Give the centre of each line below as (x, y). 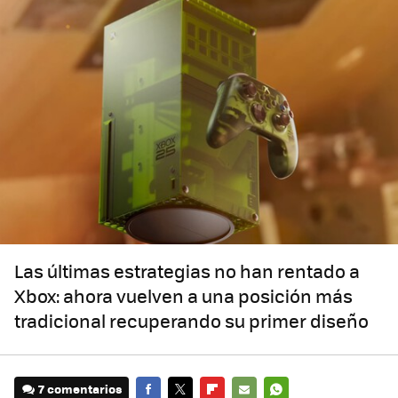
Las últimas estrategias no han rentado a (187, 271)
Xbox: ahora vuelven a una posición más (183, 296)
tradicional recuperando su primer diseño (191, 321)
